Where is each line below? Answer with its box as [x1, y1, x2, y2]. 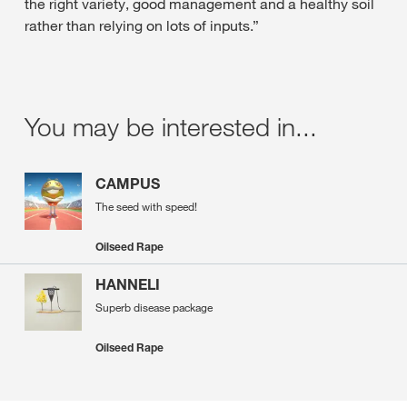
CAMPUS [95, 174, 160, 194]
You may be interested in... [25, 111, 317, 144]
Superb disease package [95, 300, 213, 315]
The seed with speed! [95, 199, 197, 214]
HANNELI [95, 275, 160, 294]
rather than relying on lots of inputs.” [25, 16, 259, 35]
